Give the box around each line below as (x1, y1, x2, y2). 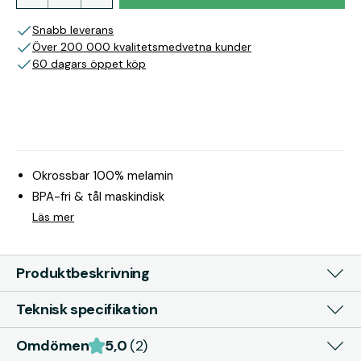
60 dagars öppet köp (32, 56, 146, 71)
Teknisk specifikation (16, 300, 158, 319)
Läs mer (32, 210, 74, 224)
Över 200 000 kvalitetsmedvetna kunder (32, 39, 251, 54)
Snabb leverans (32, 23, 114, 37)
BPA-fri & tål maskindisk (32, 189, 164, 205)
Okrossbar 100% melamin (32, 168, 173, 184)
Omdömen (16, 336, 89, 355)
